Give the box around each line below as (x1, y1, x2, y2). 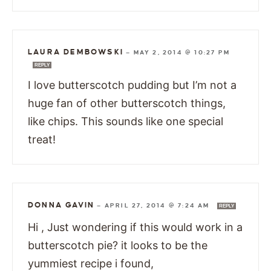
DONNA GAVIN (28, 201, 95, 210)
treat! (28, 133, 56, 146)
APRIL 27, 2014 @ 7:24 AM (104, 202, 212, 209)
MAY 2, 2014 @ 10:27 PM (133, 49, 230, 56)
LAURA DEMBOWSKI (28, 48, 123, 57)
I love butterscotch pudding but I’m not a (28, 79, 237, 92)
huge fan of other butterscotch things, (28, 97, 226, 110)
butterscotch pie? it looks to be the (28, 239, 207, 252)
